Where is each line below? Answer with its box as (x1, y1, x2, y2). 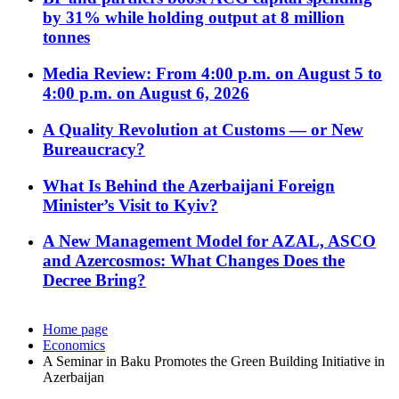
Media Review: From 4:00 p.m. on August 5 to (43, 64, 382, 84)
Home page (43, 322, 108, 338)
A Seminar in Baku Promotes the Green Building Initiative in (43, 354, 385, 370)
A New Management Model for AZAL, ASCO (43, 232, 376, 251)
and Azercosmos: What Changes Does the (43, 251, 345, 271)
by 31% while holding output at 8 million (43, 8, 345, 28)
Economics (43, 338, 105, 354)
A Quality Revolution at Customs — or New (43, 119, 363, 139)
